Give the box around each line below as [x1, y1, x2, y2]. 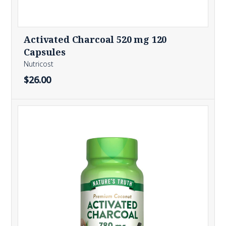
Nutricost [24, 59, 54, 69]
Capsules [24, 46, 66, 59]
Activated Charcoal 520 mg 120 [24, 33, 167, 46]
